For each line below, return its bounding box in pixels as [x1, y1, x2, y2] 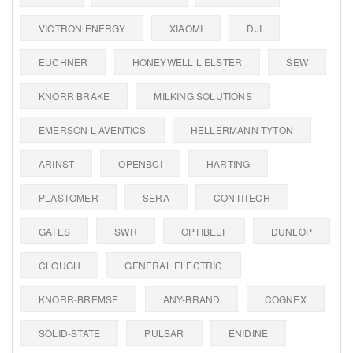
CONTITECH [214, 190, 270, 204]
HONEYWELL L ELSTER [132, 54, 243, 69]
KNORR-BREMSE [39, 292, 119, 306]
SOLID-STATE [39, 325, 101, 340]
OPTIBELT [181, 224, 227, 238]
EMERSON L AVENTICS [39, 122, 147, 136]
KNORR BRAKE [39, 88, 110, 102]
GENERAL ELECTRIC [124, 258, 223, 272]
